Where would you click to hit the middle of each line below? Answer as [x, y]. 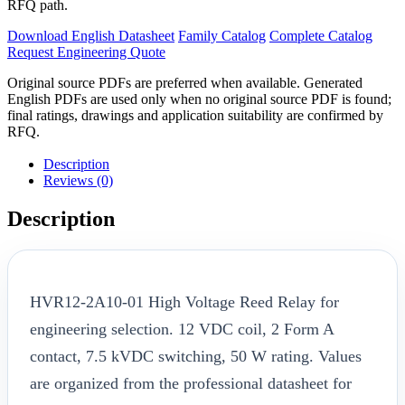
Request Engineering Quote [86, 52]
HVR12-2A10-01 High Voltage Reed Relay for [184, 301]
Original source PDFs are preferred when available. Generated [185, 82]
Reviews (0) [78, 180]
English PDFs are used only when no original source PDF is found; [199, 99]
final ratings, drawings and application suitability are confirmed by [195, 115]
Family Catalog [222, 35]
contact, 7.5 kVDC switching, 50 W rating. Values [196, 356]
